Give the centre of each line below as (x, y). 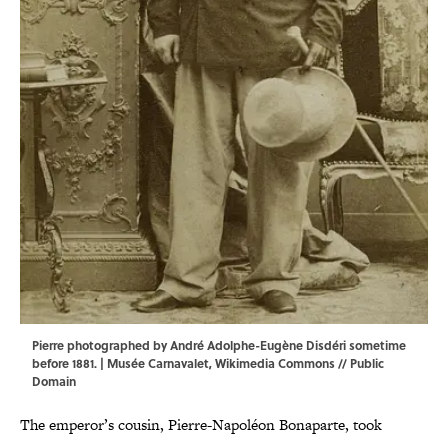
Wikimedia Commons (275, 363)
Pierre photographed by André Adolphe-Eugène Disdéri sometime (219, 345)
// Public (359, 363)
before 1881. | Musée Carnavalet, (123, 363)
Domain (54, 381)
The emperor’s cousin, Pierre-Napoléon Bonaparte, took (201, 425)
